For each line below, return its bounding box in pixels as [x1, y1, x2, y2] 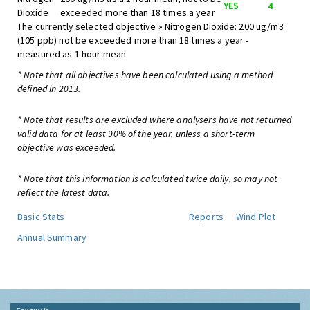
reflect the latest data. [17, 186, 110, 199]
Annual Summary [17, 231, 86, 244]
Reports [189, 210, 224, 223]
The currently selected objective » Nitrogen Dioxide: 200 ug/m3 [17, 20, 284, 33]
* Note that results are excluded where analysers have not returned [17, 113, 292, 126]
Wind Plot [236, 210, 276, 223]
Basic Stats [17, 210, 65, 223]
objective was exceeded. [17, 141, 116, 154]
